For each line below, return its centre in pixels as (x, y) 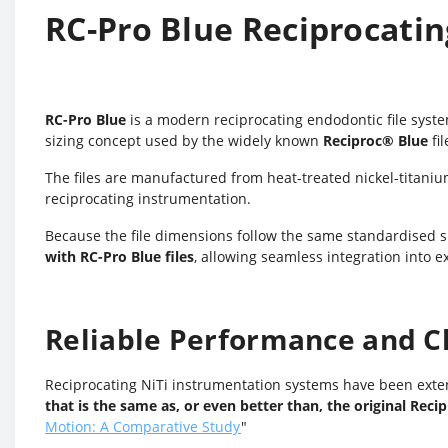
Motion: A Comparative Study (143, 426)
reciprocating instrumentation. (148, 198)
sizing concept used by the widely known (184, 140)
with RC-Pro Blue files (119, 256)
